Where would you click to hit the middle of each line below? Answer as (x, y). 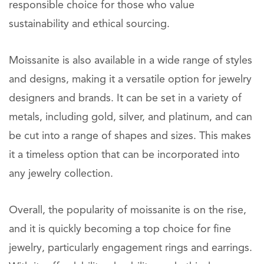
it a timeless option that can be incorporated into (124, 155)
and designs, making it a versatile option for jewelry (130, 80)
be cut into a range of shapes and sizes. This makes (130, 136)
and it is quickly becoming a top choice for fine (120, 229)
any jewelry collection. (61, 174)
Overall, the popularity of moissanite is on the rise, (128, 210)
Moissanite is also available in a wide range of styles (131, 61)
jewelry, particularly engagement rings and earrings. (131, 248)
